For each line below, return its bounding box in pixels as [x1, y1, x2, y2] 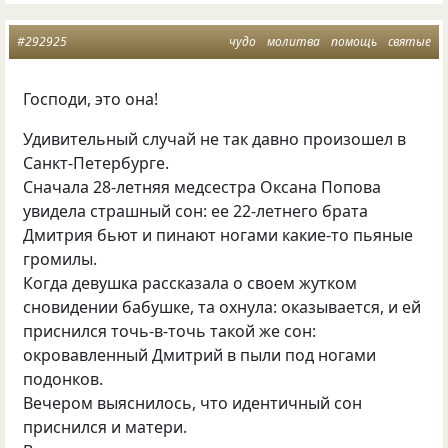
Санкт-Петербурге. [23, 151, 170, 174]
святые [388, 32, 431, 50]
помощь [331, 32, 377, 50]
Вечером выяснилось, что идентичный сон [23, 391, 363, 414]
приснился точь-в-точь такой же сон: [23, 319, 317, 342]
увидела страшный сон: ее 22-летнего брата [23, 199, 369, 222]
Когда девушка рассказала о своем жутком [23, 271, 358, 294]
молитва [267, 32, 320, 50]
